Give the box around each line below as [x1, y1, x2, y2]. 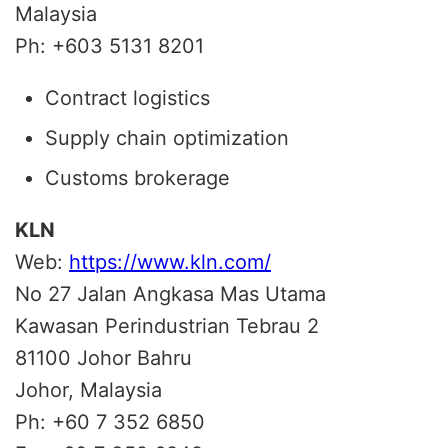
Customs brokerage [45, 165, 230, 190]
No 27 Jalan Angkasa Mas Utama [15, 281, 326, 306]
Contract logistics [45, 85, 210, 110]
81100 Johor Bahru [15, 345, 192, 370]
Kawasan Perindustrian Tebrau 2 [15, 313, 319, 338]
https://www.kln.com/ [69, 249, 271, 274]
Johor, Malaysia [15, 377, 162, 402]
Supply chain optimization [45, 125, 289, 150]
